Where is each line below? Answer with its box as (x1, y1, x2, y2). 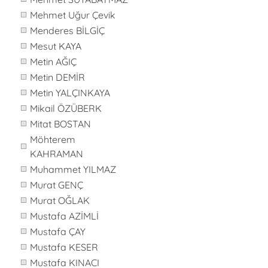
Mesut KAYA (30, 40, 81, 52)
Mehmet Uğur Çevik (30, 9, 115, 21)
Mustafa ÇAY (30, 226, 86, 237)
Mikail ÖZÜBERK (30, 102, 102, 114)
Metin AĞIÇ (30, 56, 77, 68)
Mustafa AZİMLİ (30, 210, 99, 222)
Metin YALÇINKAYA (30, 87, 110, 99)
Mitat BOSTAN (30, 118, 91, 130)
